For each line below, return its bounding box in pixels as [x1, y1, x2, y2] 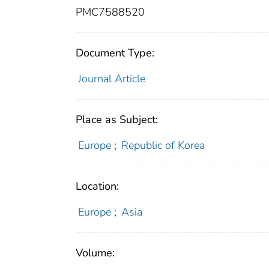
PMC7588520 [76, 5, 145, 20]
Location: [76, 179, 119, 194]
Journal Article [77, 71, 145, 86]
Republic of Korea [121, 138, 205, 153]
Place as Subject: [76, 112, 158, 127]
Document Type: [76, 46, 154, 61]
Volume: [76, 246, 115, 261]
